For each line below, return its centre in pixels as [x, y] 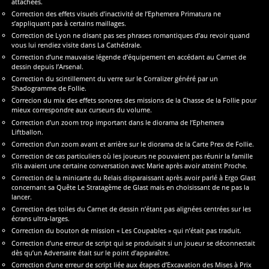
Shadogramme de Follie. [49, 88]
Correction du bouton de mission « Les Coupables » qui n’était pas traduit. [127, 231]
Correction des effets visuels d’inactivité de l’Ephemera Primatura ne [116, 13]
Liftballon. [28, 131]
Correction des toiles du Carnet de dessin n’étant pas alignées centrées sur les [131, 209]
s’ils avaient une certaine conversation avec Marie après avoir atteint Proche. [130, 165]
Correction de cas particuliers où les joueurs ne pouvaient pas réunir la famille [132, 156]
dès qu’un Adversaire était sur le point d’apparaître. [91, 252]
